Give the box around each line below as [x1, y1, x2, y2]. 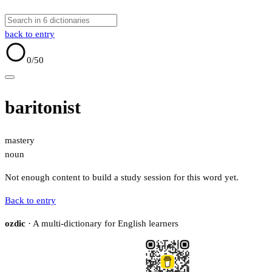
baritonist [5, 97, 81, 118]
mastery [5, 135, 35, 146]
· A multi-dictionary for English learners [25, 219, 178, 229]
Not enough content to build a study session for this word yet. [5, 172, 239, 183]
